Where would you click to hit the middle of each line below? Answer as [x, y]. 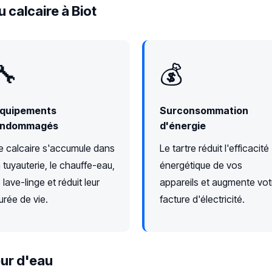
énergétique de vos [201, 165]
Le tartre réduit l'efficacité [214, 148]
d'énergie [183, 125]
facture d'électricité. [202, 199]
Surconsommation [204, 110]
